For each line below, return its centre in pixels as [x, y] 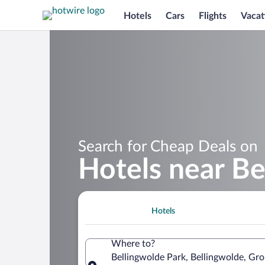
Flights [213, 16]
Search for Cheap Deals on [168, 146]
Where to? [133, 243]
